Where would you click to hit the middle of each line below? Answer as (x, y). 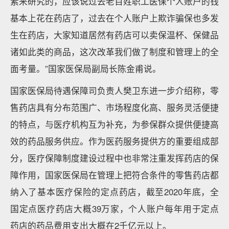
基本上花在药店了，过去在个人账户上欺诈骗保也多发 (114, 18)
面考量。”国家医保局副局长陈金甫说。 (88, 68)
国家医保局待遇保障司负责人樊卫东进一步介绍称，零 (114, 90)
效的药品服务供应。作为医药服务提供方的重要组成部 (114, 141)
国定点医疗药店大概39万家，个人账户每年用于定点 (114, 209)
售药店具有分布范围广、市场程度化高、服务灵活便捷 (114, 107)
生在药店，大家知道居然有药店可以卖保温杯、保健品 (114, 35)
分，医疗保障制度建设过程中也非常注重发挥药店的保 (114, 158)
